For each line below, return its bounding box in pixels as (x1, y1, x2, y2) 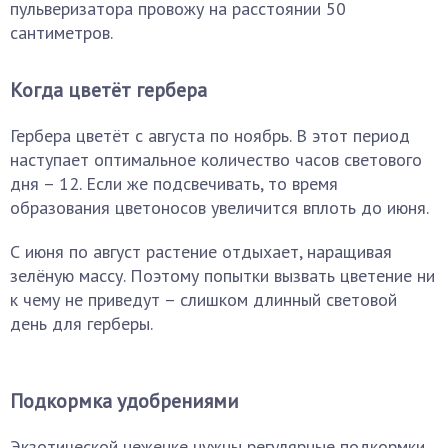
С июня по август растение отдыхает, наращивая (10, 240, 392, 263)
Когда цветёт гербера (10, 77, 207, 103)
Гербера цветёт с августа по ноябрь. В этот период (10, 124, 410, 147)
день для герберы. (10, 312, 153, 335)
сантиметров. (10, 21, 113, 44)
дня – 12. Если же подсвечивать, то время (10, 172, 338, 195)
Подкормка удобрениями (10, 388, 239, 414)
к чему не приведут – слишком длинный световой (10, 288, 397, 311)
